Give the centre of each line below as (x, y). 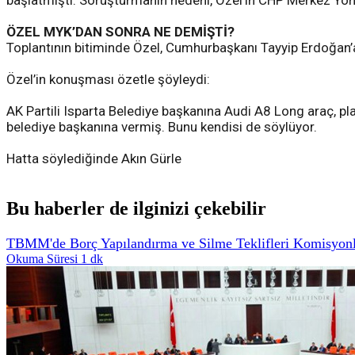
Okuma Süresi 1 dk (55, 258)
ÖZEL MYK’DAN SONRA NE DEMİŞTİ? (120, 32)
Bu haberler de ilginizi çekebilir (136, 209)
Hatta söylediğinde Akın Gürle (94, 159)
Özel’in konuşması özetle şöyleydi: (108, 80)
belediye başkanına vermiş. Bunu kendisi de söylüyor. (162, 127)
